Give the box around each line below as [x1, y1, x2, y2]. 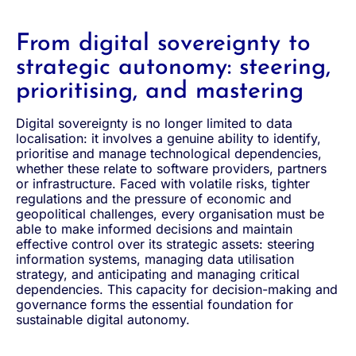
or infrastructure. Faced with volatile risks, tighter [16, 175, 310, 192]
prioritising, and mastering [16, 79, 304, 104]
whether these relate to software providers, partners [16, 160, 327, 176]
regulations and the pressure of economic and [16, 190, 292, 207]
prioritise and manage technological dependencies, [16, 145, 322, 161]
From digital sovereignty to [16, 31, 311, 56]
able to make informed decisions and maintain [16, 220, 292, 237]
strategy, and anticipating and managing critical [16, 265, 300, 282]
